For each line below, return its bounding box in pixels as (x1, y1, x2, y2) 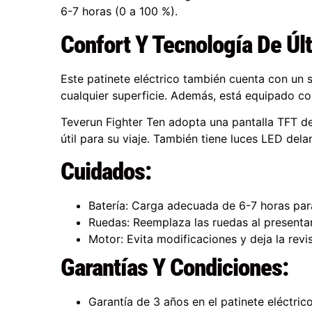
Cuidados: (61, 157, 152, 187)
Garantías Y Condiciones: (61, 253, 289, 283)
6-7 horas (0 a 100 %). (61, 4, 178, 19)
